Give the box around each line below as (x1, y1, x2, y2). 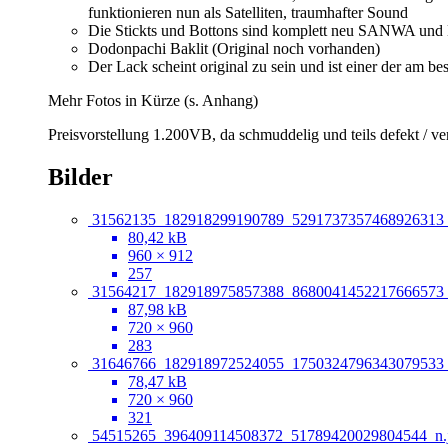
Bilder (48, 164, 113, 191)
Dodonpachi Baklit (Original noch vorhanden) (88, 40, 380, 58)
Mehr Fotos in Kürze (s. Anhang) (48, 92, 258, 110)
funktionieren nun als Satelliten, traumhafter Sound (88, 4, 408, 22)
